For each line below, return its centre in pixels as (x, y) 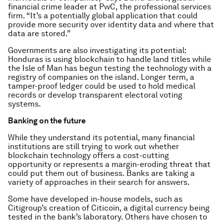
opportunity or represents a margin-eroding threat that (109, 165)
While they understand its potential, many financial (101, 138)
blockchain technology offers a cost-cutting (88, 156)
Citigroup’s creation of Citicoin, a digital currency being (109, 208)
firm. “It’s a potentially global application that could (103, 16)
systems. (25, 104)
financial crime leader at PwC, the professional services (110, 7)
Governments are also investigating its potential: (97, 51)
